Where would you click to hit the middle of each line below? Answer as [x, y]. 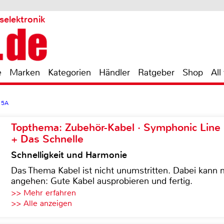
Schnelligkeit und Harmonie [69, 155]
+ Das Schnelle [47, 139]
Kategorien [69, 72]
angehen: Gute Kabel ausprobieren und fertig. [102, 181]
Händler [114, 72]
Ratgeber [156, 72]
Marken [25, 72]
